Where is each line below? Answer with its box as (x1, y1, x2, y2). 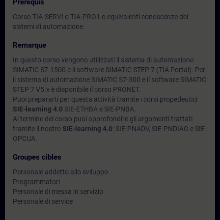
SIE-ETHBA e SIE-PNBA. (63, 105, 136, 113)
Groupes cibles (13, 153, 61, 162)
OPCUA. (13, 135, 37, 142)
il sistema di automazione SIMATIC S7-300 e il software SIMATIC (13, 76, 206, 83)
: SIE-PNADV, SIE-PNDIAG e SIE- (112, 125, 207, 133)
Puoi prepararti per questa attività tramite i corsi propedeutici (13, 95, 197, 103)
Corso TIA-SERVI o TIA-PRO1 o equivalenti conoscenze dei (13, 13, 188, 21)
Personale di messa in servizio (13, 188, 103, 195)
